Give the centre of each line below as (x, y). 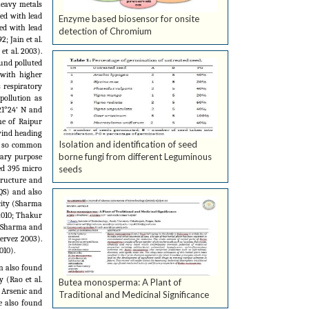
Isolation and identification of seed (128, 144)
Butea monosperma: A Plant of (120, 282)
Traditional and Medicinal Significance (134, 295)
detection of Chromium (105, 31)
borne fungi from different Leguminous (135, 157)
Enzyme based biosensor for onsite (129, 19)
